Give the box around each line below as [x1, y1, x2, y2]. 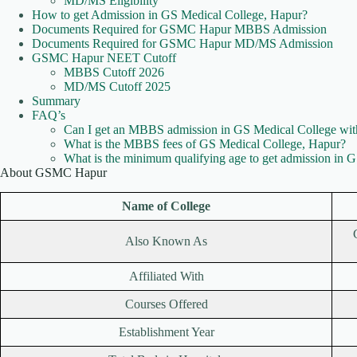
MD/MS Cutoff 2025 [64, 80, 171, 94]
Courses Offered [124, 297, 208, 312]
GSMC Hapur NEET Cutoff [32, 51, 176, 65]
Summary [32, 94, 80, 108]
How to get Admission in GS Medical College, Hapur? [32, 8, 308, 22]
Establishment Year [118, 325, 214, 339]
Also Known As [125, 234, 207, 249]
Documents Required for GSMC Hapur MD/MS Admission [32, 37, 333, 51]
